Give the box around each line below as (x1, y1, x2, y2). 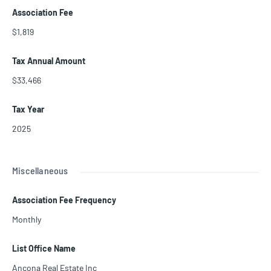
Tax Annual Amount (12, 56, 85, 67)
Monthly (12, 214, 41, 225)
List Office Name (12, 243, 76, 254)
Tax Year (12, 104, 44, 115)
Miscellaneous (12, 165, 68, 177)
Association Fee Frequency (12, 195, 116, 206)
